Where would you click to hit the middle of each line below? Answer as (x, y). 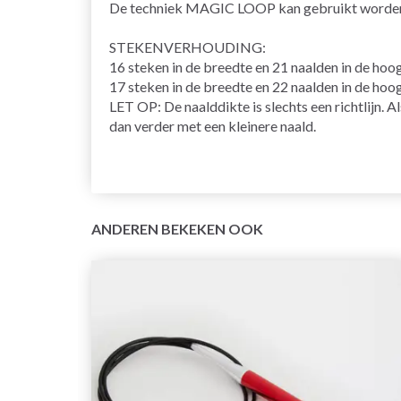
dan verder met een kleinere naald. (213, 125)
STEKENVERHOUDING (186, 47)
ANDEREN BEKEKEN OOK (177, 228)
